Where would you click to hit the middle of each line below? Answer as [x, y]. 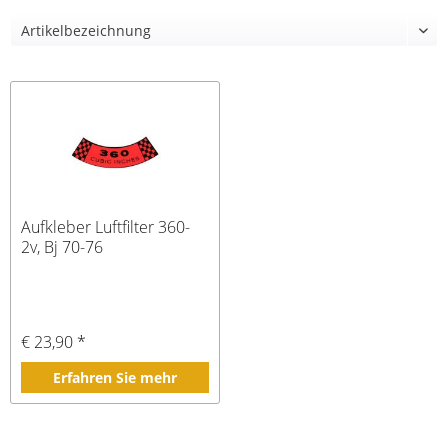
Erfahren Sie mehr [114, 378]
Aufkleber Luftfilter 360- [106, 227]
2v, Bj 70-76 [62, 247]
